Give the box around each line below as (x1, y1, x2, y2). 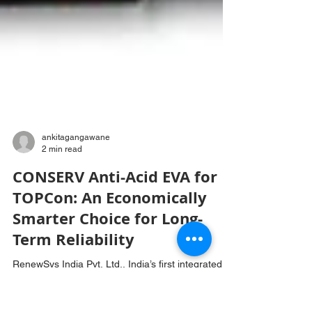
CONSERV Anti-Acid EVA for (13, 249, 217, 271)
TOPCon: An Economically (13, 270, 207, 292)
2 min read (42, 227, 82, 237)
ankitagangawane (42, 216, 110, 226)
